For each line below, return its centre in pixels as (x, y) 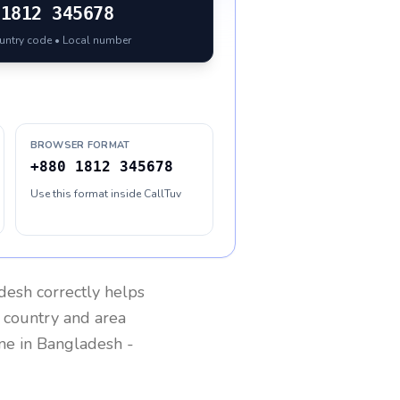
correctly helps (88, 292)
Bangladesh (79, 344)
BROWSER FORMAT (80, 145)
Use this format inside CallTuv (105, 194)
